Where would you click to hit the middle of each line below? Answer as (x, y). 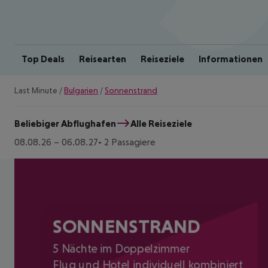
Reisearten (103, 59)
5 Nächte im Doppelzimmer (121, 249)
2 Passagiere (130, 142)
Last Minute (36, 90)
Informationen (231, 59)
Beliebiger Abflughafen (65, 123)
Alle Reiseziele (161, 123)
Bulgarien (81, 90)
